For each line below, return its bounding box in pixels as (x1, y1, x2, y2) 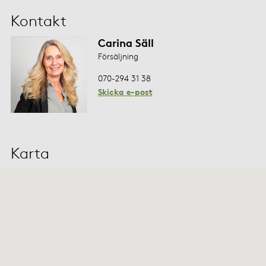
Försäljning (97, 50, 138, 61)
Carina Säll (97, 35, 154, 49)
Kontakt (10, 11, 66, 30)
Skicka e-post (97, 87, 153, 97)
